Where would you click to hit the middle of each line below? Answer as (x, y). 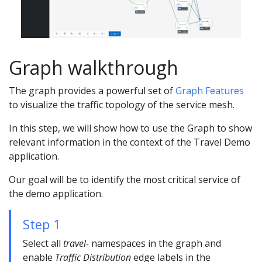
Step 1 (42, 225)
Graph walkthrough (94, 68)
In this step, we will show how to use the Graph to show (130, 128)
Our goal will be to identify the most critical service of (125, 180)
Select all (43, 244)
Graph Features (210, 91)
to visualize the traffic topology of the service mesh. (122, 105)
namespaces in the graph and (155, 244)
